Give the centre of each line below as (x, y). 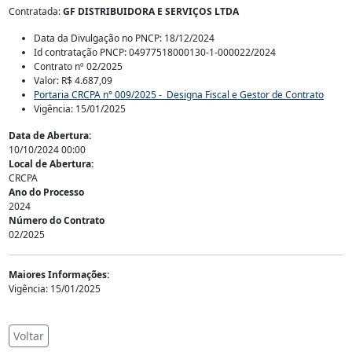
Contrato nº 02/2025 (79, 66)
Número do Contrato (57, 220)
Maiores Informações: (59, 275)
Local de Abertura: (51, 164)
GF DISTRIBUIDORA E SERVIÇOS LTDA (151, 11)
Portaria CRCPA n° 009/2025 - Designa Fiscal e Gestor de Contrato (179, 95)
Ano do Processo (47, 192)
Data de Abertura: (50, 136)
